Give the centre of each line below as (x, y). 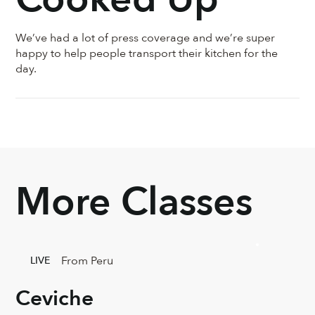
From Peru (87, 261)
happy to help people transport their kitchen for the (147, 54)
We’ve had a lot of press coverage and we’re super (146, 38)
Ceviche (55, 299)
